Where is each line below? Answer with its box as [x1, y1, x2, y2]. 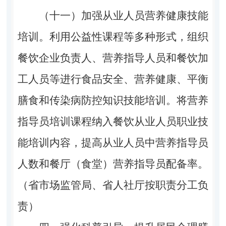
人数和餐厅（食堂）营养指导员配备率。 [17, 157, 209, 170]
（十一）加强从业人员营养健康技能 [38, 9, 209, 22]
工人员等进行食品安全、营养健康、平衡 [17, 73, 209, 85]
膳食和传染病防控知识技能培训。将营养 [17, 94, 209, 106]
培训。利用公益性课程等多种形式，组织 [17, 30, 209, 43]
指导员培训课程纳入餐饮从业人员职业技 [17, 115, 209, 128]
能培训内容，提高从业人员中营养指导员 [17, 136, 209, 149]
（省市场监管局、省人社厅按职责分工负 [17, 179, 209, 191]
